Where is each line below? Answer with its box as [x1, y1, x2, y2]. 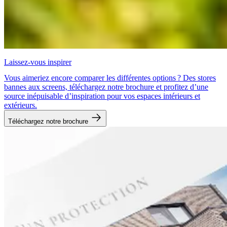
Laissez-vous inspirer [4, 57, 71, 66]
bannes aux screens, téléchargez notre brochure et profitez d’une [4, 82, 208, 91]
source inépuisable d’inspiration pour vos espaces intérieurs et [4, 91, 200, 100]
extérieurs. [4, 100, 37, 109]
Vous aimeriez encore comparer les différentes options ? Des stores [4, 73, 216, 82]
